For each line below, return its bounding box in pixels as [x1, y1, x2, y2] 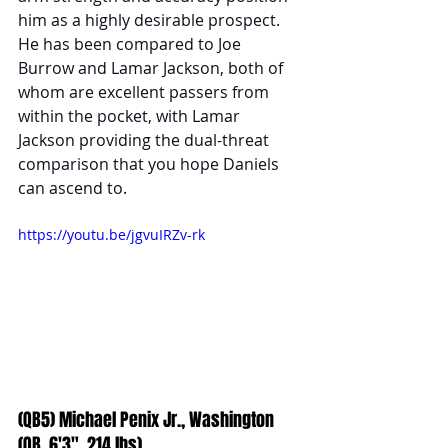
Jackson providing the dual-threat [18, 128, 273, 151]
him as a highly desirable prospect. [18, 8, 284, 31]
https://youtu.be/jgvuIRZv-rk [18, 224, 205, 244]
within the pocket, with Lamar [18, 104, 244, 127]
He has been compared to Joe [18, 32, 245, 55]
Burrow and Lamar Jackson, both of [18, 56, 287, 79]
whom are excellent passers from [18, 80, 273, 103]
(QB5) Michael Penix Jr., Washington [18, 406, 278, 433]
